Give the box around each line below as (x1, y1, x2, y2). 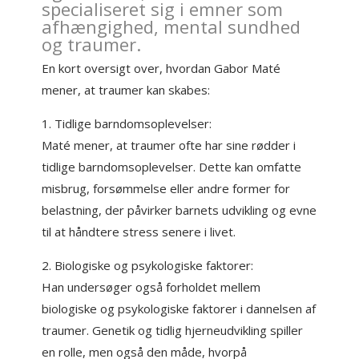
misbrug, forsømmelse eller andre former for (42, 180, 291, 196)
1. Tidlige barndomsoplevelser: (42, 115, 212, 131)
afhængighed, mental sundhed (42, 14, 301, 38)
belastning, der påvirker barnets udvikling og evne (42, 202, 317, 218)
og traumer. (42, 32, 142, 56)
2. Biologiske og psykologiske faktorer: (42, 257, 254, 273)
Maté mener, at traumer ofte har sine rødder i (42, 137, 296, 153)
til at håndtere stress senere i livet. (42, 224, 236, 240)
